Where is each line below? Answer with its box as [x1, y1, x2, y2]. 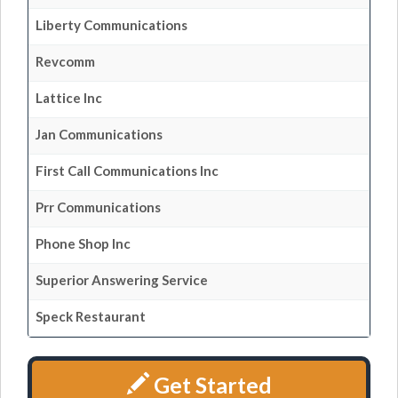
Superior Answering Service [36, 272, 208, 288]
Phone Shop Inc [36, 235, 131, 251]
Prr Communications [36, 199, 161, 215]
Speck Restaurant [36, 308, 146, 324]
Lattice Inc [36, 90, 102, 106]
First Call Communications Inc [36, 163, 219, 179]
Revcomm [36, 53, 95, 69]
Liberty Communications [36, 17, 187, 33]
